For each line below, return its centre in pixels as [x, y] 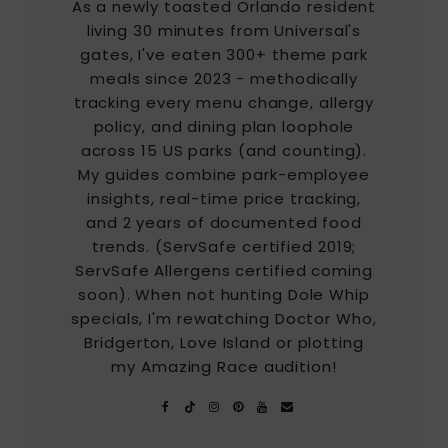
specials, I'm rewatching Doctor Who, [224, 318]
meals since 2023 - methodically [224, 78]
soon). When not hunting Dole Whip [224, 294]
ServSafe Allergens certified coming [224, 270]
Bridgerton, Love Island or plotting [224, 342]
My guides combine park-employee [224, 174]
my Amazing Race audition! [224, 366]
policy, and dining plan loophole [224, 126]
